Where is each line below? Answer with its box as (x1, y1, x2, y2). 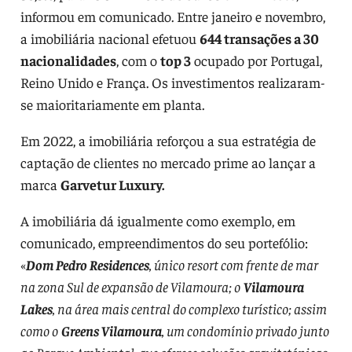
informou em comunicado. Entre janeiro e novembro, (20, 6, 325, 25)
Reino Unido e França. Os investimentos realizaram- (20, 72, 325, 91)
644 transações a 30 (199, 28, 319, 47)
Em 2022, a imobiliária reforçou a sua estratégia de (20, 130, 316, 149)
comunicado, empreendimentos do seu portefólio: (20, 233, 308, 251)
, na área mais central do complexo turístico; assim (52, 299, 327, 317)
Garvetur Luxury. (60, 174, 164, 193)
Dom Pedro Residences (25, 255, 149, 273)
